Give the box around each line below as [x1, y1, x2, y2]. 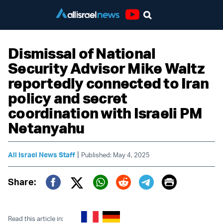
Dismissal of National [8, 44, 156, 62]
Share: [8, 176, 36, 187]
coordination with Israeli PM [8, 104, 202, 122]
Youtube [125, 19, 162, 32]
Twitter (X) [70, 187, 137, 205]
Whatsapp [93, 187, 162, 206]
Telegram [138, 187, 201, 206]
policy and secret [8, 89, 127, 107]
